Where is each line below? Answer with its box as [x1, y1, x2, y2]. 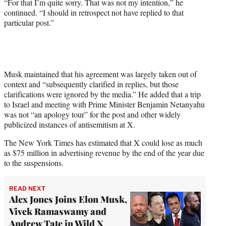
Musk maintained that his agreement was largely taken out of [4, 69, 197, 80]
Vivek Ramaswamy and [9, 205, 106, 218]
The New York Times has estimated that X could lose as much [4, 137, 202, 148]
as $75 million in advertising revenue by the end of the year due [4, 147, 204, 158]
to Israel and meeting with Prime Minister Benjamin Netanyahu [4, 99, 205, 110]
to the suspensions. [4, 157, 64, 168]
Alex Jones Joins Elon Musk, [9, 193, 127, 206]
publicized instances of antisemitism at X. [4, 119, 135, 130]
